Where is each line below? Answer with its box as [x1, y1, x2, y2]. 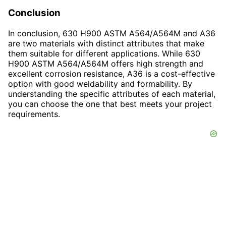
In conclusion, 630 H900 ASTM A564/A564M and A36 [8, 28, 215, 38]
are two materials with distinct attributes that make [8, 38, 204, 48]
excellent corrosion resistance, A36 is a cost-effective [8, 68, 215, 79]
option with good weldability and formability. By [8, 78, 192, 89]
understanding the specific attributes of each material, [8, 88, 215, 99]
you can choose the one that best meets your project [8, 98, 212, 109]
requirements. [8, 108, 60, 119]
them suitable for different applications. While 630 [8, 48, 200, 59]
